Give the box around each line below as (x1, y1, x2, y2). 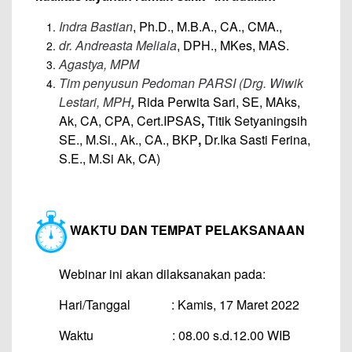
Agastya (59, 55, 104, 73)
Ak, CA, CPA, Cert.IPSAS (59, 112, 201, 130)
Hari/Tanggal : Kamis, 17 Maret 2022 (59, 295, 299, 313)
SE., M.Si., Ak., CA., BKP (59, 130, 198, 148)
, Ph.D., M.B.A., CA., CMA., (133, 17, 282, 35)
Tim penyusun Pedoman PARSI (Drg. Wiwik (59, 74, 303, 92)
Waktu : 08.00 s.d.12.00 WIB (59, 325, 291, 344)
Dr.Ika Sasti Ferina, (204, 130, 310, 148)
